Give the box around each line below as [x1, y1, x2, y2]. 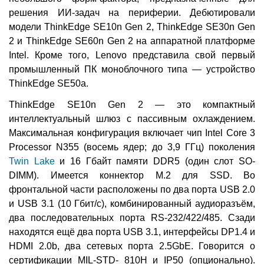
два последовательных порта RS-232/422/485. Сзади [9, 213, 255, 223]
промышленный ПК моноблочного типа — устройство [9, 64, 255, 75]
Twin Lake [9, 156, 55, 167]
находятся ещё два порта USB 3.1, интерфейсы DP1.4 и [9, 227, 255, 237]
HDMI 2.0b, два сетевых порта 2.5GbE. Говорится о [9, 241, 255, 252]
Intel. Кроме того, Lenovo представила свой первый [9, 50, 255, 61]
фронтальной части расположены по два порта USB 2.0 [9, 184, 255, 195]
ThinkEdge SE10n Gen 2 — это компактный [9, 100, 255, 110]
